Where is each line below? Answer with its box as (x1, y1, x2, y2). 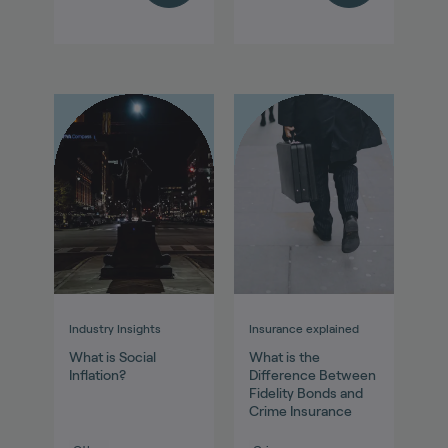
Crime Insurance (249, 403, 352, 420)
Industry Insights (68, 322, 161, 336)
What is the (249, 349, 320, 366)
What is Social (68, 349, 156, 366)
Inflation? (68, 367, 126, 384)
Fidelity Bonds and (249, 385, 363, 402)
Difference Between (249, 367, 376, 384)
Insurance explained (249, 322, 359, 336)
